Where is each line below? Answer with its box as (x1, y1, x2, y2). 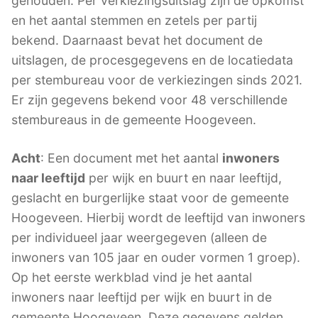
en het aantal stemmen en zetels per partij (11, 13, 257, 28)
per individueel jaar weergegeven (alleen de (11, 230, 267, 246)
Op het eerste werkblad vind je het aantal (11, 270, 252, 285)
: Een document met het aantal (40, 150, 222, 166)
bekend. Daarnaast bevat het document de (11, 33, 263, 48)
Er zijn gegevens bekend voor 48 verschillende (11, 92, 287, 108)
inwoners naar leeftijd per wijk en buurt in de (11, 290, 272, 305)
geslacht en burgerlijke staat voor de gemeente (11, 190, 289, 206)
